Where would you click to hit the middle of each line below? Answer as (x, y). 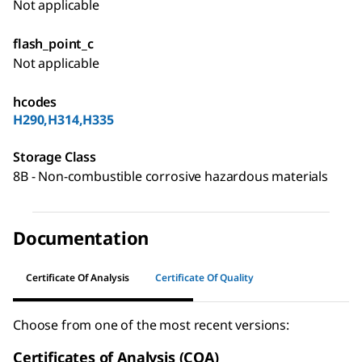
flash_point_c (53, 43)
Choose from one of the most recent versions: (151, 324)
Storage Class (55, 156)
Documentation (81, 237)
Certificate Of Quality (204, 278)
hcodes (35, 101)
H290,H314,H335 (63, 119)
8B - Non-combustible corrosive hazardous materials (170, 176)
